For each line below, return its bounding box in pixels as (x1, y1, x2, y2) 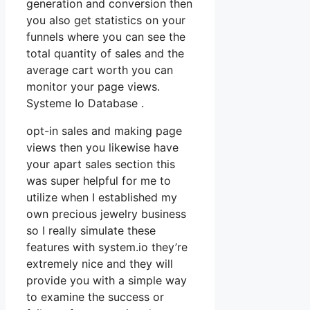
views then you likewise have (26, 140, 179, 155)
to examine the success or (26, 290, 164, 304)
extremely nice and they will (26, 257, 173, 271)
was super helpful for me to (26, 174, 171, 188)
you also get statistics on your (26, 13, 185, 28)
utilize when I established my (26, 190, 177, 205)
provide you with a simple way (26, 273, 187, 288)
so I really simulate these (26, 224, 156, 238)
